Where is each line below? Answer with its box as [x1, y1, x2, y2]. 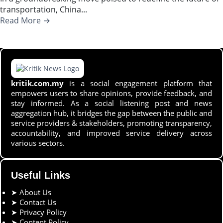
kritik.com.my [11, 78, 64, 88]
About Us [19, 187, 51, 197]
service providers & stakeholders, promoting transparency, [11, 117, 212, 128]
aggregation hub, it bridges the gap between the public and [11, 108, 212, 118]
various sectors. [11, 137, 65, 148]
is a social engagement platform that [64, 78, 212, 88]
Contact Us [19, 197, 56, 207]
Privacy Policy [19, 207, 67, 217]
